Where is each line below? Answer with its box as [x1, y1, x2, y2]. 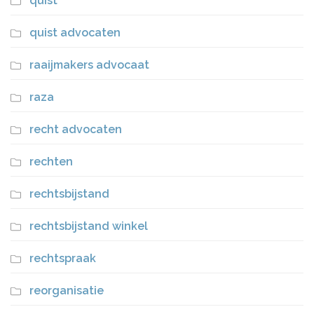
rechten [29, 154, 73, 168]
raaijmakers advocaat [29, 57, 149, 71]
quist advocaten [29, 25, 121, 39]
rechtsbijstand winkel [29, 219, 148, 233]
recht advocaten [29, 122, 122, 136]
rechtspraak [29, 251, 96, 265]
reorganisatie [29, 283, 104, 297]
